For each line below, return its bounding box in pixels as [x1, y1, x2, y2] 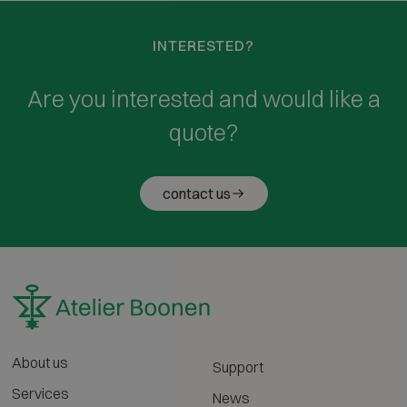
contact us [162, 184, 231, 203]
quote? [169, 118, 238, 147]
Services [11, 384, 69, 403]
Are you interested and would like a [26, 84, 381, 114]
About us [11, 353, 68, 372]
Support [213, 358, 263, 377]
